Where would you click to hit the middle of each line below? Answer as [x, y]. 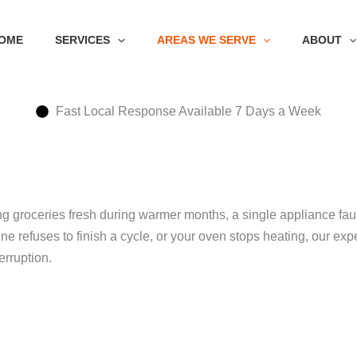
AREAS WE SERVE [206, 40]
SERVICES [83, 40]
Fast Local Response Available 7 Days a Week [188, 111]
